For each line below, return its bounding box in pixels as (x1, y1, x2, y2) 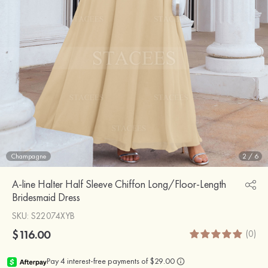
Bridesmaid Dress (12, 190, 80, 204)
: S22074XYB (27, 209, 75, 222)
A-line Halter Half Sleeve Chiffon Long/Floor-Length (12, 176, 226, 191)
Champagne (11, 151, 46, 161)
